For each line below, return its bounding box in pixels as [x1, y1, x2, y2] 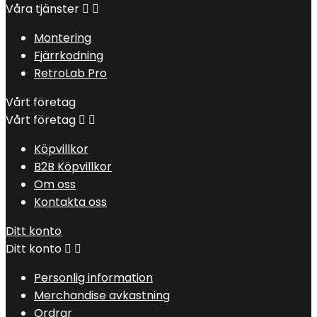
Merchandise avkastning [34, 287, 170, 304]
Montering [34, 29, 91, 46]
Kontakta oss [34, 193, 107, 210]
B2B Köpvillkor [34, 158, 112, 175]
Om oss [34, 175, 76, 192]
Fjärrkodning [34, 47, 103, 64]
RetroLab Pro [34, 64, 107, 81]
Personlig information [34, 269, 153, 286]
